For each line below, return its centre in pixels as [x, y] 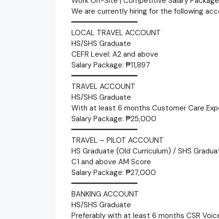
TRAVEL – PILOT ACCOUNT [118, 140]
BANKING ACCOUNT [105, 194]
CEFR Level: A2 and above [115, 54]
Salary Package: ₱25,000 [114, 119]
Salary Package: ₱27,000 [114, 172]
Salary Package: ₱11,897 [111, 65]
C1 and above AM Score [111, 162]
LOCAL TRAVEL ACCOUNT [116, 33]
